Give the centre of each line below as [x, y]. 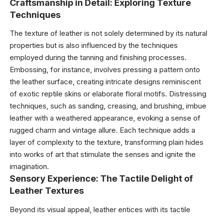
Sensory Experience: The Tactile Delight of [101, 178]
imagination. [29, 166]
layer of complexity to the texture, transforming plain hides [107, 142]
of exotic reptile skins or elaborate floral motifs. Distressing [108, 94]
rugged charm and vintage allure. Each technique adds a [102, 130]
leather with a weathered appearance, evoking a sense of [105, 118]
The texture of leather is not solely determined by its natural [108, 33]
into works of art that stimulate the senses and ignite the [103, 154]
